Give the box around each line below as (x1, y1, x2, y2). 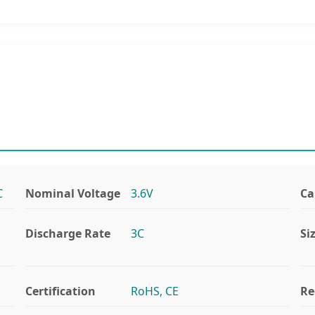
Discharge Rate (25, 225, 110, 241)
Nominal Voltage (25, 185, 120, 201)
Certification (25, 283, 96, 299)
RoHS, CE (131, 283, 179, 299)
